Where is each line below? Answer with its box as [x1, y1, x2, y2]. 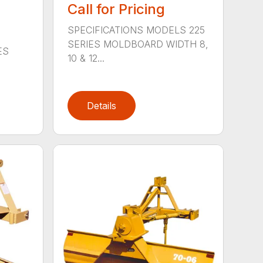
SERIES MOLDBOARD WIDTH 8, [68, 38, 209, 50]
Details [87, 100, 117, 112]
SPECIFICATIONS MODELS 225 [68, 24, 205, 36]
